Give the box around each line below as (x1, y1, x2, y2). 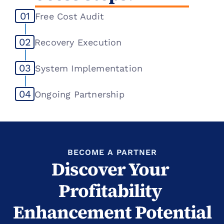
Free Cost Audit (35, 10, 104, 21)
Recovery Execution (34, 36, 122, 47)
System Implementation (35, 62, 143, 73)
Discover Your (51, 157, 169, 181)
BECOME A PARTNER (67, 147, 157, 157)
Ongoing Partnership (34, 88, 124, 99)
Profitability (58, 178, 162, 203)
